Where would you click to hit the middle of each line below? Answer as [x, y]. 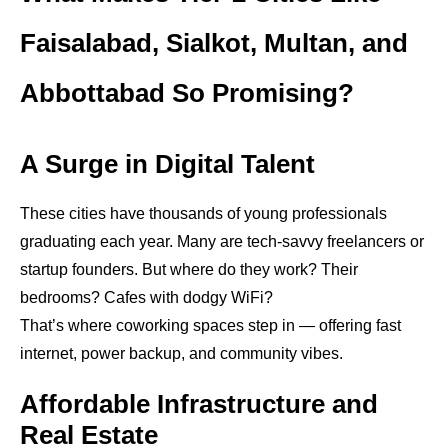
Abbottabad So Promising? [187, 93]
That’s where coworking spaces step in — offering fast [210, 325]
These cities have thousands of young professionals [203, 213]
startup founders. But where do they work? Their [189, 269]
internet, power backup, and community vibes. [181, 353]
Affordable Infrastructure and [199, 404]
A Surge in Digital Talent [167, 164]
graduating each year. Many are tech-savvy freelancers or [222, 241]
